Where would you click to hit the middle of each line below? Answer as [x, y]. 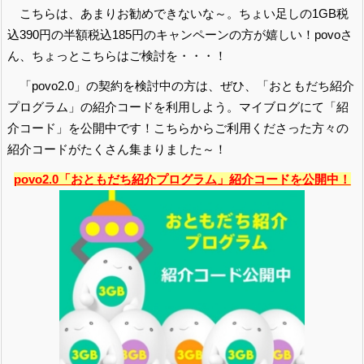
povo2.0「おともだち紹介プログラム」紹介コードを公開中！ [182, 179]
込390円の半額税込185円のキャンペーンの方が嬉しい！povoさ [180, 35]
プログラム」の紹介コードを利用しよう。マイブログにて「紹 [178, 106]
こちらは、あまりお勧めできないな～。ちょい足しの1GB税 [184, 14]
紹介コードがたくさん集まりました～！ [117, 149]
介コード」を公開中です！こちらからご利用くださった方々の [178, 128]
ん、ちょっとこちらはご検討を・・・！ [117, 56]
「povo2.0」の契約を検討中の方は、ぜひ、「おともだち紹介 [187, 85]
